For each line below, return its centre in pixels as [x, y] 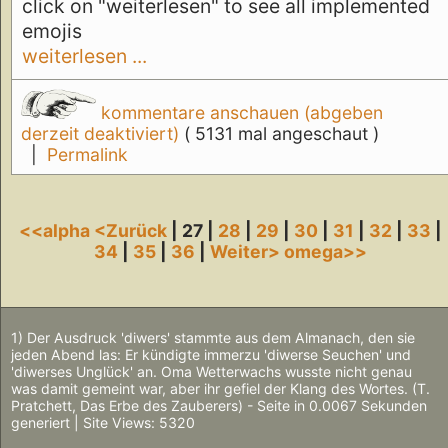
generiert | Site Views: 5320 [103, 423]
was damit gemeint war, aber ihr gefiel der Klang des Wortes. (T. [220, 389]
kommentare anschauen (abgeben [239, 113]
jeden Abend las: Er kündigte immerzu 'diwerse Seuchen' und [211, 355]
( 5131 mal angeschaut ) [281, 134]
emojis [52, 31]
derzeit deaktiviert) [102, 134]
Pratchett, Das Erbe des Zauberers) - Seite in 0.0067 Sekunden [219, 406]
